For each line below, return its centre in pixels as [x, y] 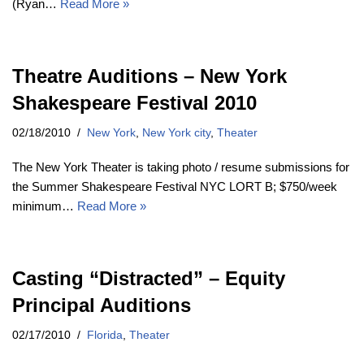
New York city [176, 132]
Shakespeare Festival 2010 [134, 102]
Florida [105, 335]
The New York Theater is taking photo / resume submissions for [181, 167]
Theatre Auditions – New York [149, 76]
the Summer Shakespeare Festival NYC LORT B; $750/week [175, 186]
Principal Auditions [102, 305]
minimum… [45, 206]
